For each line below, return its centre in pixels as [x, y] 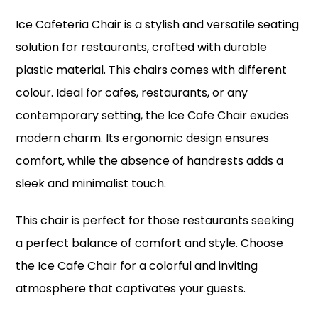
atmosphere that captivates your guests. [131, 289]
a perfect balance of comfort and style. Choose [150, 243]
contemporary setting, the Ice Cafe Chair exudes [153, 116]
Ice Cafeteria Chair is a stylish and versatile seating [158, 25]
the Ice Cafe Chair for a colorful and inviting [137, 266]
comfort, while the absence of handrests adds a [150, 161]
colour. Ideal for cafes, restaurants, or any [132, 93]
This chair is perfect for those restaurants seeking [155, 221]
